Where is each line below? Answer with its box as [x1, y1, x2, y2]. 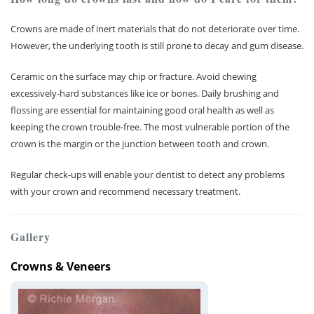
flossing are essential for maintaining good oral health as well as [11, 104, 274, 116]
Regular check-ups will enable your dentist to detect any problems [11, 168, 285, 181]
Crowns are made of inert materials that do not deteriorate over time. [11, 22, 299, 35]
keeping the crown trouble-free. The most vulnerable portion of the [11, 121, 289, 133]
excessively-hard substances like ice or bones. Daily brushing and [11, 87, 279, 100]
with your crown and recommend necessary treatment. [11, 185, 240, 198]
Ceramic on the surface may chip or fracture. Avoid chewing [11, 70, 257, 83]
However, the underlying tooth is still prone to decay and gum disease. [11, 39, 303, 52]
